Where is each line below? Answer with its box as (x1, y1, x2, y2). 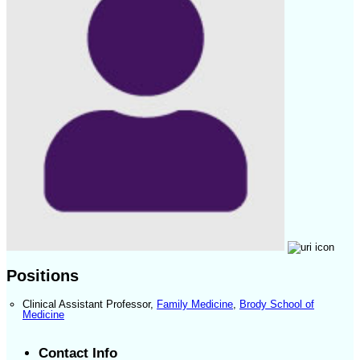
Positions (6, 267, 79, 285)
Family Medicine (157, 298, 233, 311)
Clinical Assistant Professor (22, 298, 150, 311)
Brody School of (239, 298, 314, 311)
